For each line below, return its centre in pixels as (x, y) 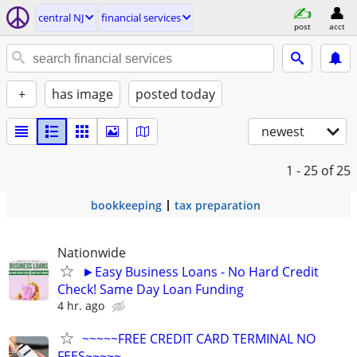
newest (283, 131)
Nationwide (92, 253)
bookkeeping (126, 205)
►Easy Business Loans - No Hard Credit (200, 272)
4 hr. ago (81, 306)
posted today (175, 94)
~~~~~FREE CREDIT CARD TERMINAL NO (199, 339)
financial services (141, 18)
